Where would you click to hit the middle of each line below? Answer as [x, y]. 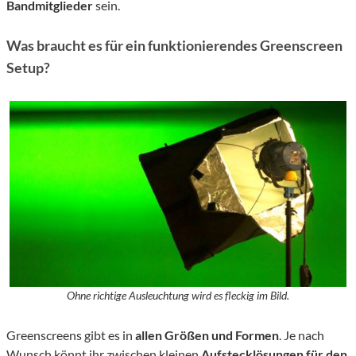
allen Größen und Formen [207, 335]
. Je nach [302, 335]
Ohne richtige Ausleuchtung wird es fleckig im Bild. [178, 295]
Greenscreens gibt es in [71, 335]
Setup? [28, 68]
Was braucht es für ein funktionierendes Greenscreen [174, 46]
